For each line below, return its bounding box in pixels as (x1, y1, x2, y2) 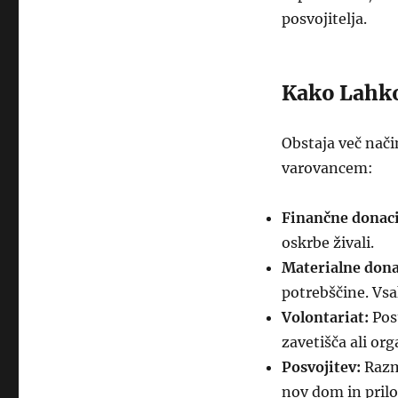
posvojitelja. (281, 10, 367, 28)
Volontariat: (281, 308, 369, 326)
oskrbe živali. (281, 234, 374, 251)
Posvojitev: (281, 358, 361, 376)
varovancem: (281, 159, 373, 177)
